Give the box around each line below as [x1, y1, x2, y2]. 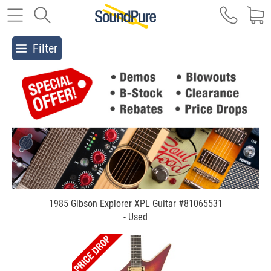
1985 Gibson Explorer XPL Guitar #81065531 [48, 197, 223, 209]
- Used [123, 211, 148, 223]
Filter [33, 41, 57, 56]
